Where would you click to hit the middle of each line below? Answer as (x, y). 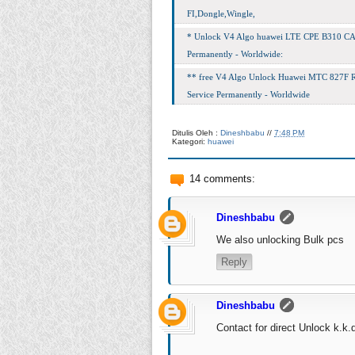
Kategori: (190, 141)
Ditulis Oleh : (196, 132)
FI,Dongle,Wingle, (221, 13)
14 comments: (222, 178)
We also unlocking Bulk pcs (280, 239)
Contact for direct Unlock (275, 327)
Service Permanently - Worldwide (248, 94)
